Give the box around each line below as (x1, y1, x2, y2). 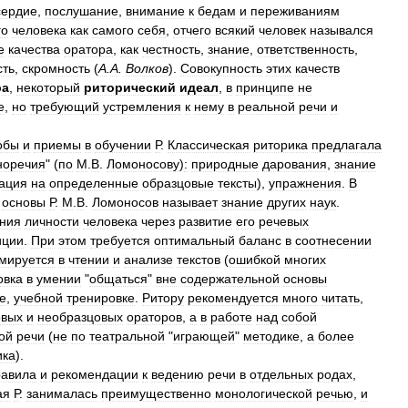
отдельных (250, 367, 313, 382)
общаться (89, 271, 148, 286)
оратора (64, 42, 113, 56)
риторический (84, 80, 176, 95)
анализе (124, 252, 173, 267)
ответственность (257, 42, 354, 56)
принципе (236, 80, 294, 95)
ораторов (127, 310, 182, 324)
